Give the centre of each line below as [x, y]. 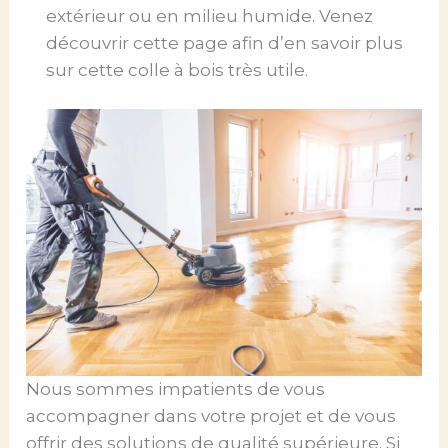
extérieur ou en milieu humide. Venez [210, 15]
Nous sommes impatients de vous [176, 389]
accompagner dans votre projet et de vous [211, 416]
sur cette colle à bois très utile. [177, 69]
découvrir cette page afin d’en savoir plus [225, 42]
